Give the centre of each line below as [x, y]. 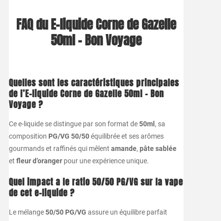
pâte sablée [158, 148]
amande [124, 148]
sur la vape [160, 182]
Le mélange [27, 212]
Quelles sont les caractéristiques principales [94, 83]
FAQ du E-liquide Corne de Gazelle [96, 24]
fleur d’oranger [39, 161]
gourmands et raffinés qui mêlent [60, 148]
